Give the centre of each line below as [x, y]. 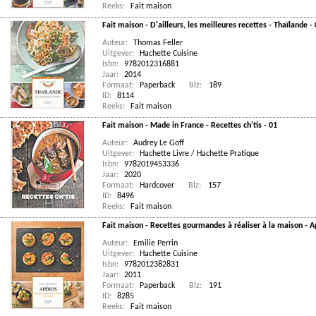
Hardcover [157, 186]
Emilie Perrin [156, 243]
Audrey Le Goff [159, 143]
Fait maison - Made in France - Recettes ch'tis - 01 [190, 126]
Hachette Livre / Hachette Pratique [199, 154]
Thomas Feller [158, 43]
